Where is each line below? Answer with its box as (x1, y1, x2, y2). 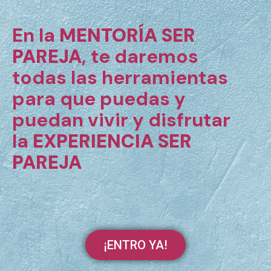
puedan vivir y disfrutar (12, 107, 230, 132)
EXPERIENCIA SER (33, 128, 192, 154)
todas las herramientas (12, 65, 228, 90)
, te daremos (82, 44, 198, 69)
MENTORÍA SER (59, 22, 195, 48)
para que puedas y (12, 86, 186, 111)
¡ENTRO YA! (103, 238, 168, 253)
